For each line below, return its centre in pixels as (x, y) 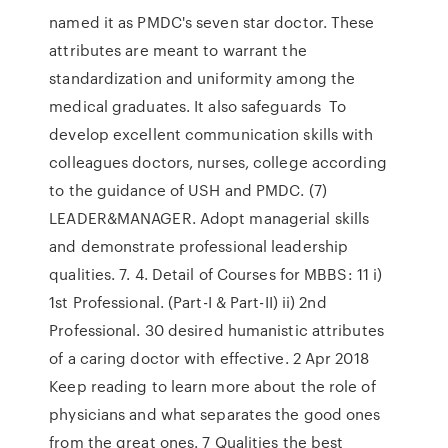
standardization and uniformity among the (202, 78)
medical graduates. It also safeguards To (198, 106)
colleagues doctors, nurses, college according (218, 162)
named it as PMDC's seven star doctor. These (212, 22)
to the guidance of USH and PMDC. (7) (188, 190)
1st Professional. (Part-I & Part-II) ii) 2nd (188, 302)
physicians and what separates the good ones (215, 414)
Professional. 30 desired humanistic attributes (216, 330)
